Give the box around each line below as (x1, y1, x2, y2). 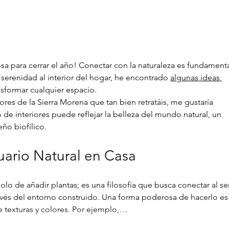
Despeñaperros (42, 31, 109, 42)
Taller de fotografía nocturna (42, 9, 166, 20)
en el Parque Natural (42, 20, 132, 31)
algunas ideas (170, 72, 222, 82)
